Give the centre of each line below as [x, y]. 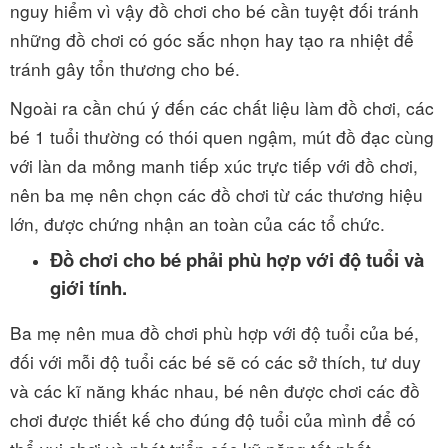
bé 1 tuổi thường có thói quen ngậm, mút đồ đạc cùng [222, 137]
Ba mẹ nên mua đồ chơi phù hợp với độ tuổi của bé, [214, 333]
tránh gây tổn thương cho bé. [125, 69]
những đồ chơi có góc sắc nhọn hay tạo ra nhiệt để [212, 40]
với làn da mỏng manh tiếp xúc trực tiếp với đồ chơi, [214, 166]
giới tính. [88, 288]
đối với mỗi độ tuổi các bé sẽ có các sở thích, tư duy [215, 362]
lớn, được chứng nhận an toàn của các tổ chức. [197, 224]
